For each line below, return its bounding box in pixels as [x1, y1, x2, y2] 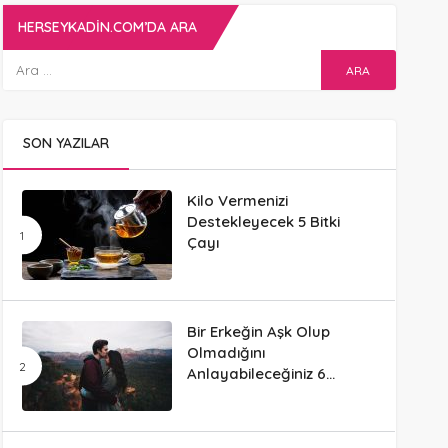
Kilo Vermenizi [186, 191, 288, 211]
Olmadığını [186, 343, 265, 363]
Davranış [186, 385, 251, 405]
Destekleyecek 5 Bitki [186, 212, 340, 232]
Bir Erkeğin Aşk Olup [186, 322, 330, 342]
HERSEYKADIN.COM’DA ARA [17, 18, 197, 37]
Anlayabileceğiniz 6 [186, 364, 326, 384]
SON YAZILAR [22, 134, 109, 153]
